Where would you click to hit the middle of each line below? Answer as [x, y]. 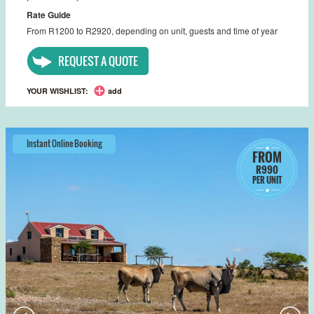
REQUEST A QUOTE [98, 61]
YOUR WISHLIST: [57, 90]
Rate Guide [49, 14]
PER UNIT [267, 179]
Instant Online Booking [64, 143]
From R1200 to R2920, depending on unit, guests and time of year [152, 30]
